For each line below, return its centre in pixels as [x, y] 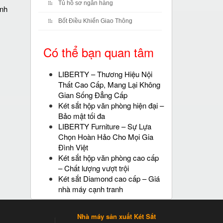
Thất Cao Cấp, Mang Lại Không [109, 84]
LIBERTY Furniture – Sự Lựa [105, 126]
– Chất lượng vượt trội [94, 168]
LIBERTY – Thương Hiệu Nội [105, 74]
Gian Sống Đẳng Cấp [93, 95]
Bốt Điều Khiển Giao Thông [95, 21]
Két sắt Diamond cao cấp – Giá [109, 178]
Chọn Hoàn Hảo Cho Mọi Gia [106, 137]
